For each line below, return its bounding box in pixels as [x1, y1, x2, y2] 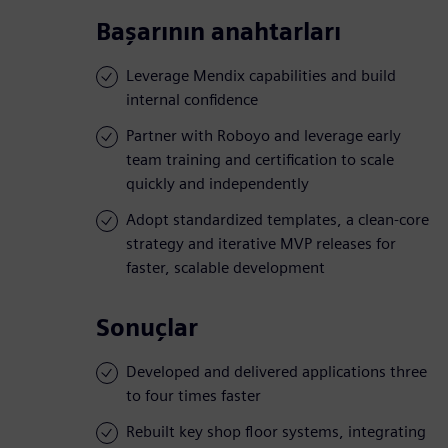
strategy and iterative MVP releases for [126, 234, 396, 254]
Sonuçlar [96, 313, 198, 343]
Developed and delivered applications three [126, 362, 427, 382]
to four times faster [126, 386, 261, 406]
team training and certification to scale [126, 150, 394, 170]
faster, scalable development [126, 258, 325, 278]
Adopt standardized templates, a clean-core [126, 210, 429, 230]
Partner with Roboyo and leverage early [126, 126, 401, 146]
